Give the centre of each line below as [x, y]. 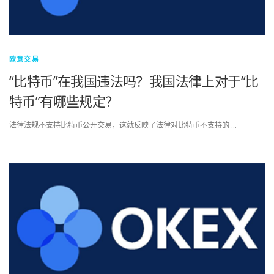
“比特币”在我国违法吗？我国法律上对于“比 [134, 81]
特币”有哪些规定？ [64, 101]
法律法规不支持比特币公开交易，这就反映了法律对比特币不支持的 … [123, 125]
